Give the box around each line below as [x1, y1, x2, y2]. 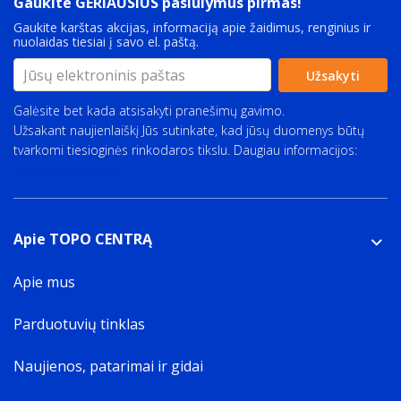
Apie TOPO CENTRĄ [13, 229, 152, 250]
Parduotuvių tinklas [13, 314, 145, 335]
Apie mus [13, 272, 75, 293]
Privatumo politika [13, 161, 117, 179]
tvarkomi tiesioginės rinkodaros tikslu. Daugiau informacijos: [13, 141, 357, 159]
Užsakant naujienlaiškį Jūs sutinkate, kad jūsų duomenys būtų [13, 122, 364, 140]
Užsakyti [305, 66, 360, 84]
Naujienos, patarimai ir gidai [13, 356, 203, 377]
